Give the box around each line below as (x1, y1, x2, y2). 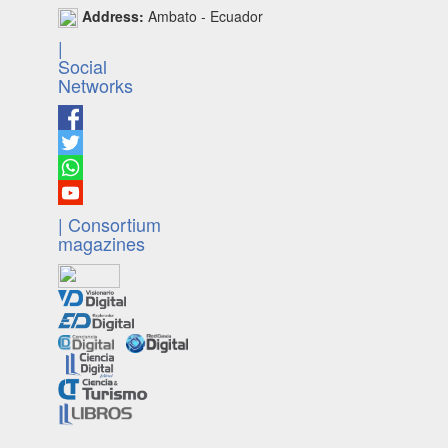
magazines (58, 230, 145, 257)
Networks (58, 72, 133, 99)
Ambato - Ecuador (144, 5, 263, 26)
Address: (82, 5, 144, 26)
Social (58, 53, 107, 80)
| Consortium (58, 211, 161, 238)
